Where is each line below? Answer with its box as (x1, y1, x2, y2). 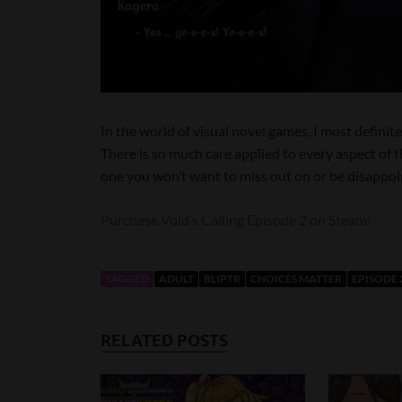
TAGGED (105, 271, 149, 285)
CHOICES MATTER (250, 271, 342, 285)
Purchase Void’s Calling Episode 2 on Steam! (100, 210, 371, 228)
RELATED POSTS (100, 330, 228, 350)
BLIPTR (204, 271, 240, 285)
